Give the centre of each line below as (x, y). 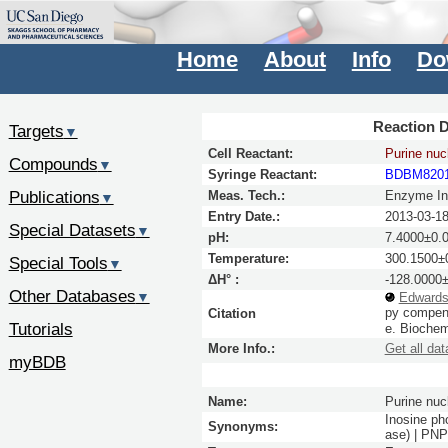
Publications (54, 197)
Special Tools (58, 263)
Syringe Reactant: (262, 175)
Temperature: (248, 259)
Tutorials (40, 328)
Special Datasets (72, 230)
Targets (36, 131)
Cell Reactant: (250, 154)
